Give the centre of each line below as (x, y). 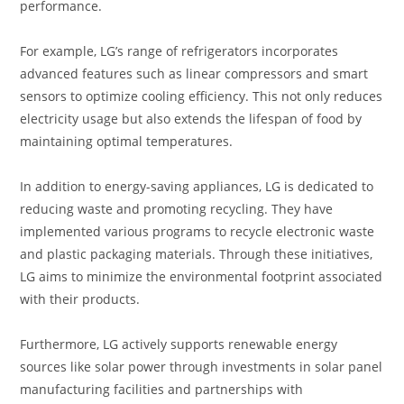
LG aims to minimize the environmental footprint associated (202, 277)
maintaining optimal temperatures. (127, 142)
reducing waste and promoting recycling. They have (177, 209)
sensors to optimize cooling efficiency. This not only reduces (202, 96)
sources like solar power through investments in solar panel (202, 367)
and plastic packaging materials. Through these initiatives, (197, 254)
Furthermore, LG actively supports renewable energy (179, 344)
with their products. (80, 299)
